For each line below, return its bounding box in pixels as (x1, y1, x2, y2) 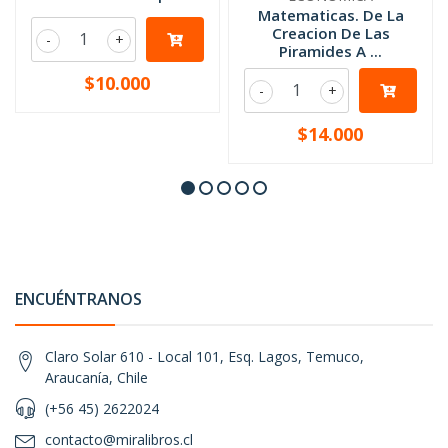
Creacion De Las (271, 23, 390, 43)
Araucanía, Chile (45, 368, 148, 387)
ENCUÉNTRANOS (15, 288, 142, 310)
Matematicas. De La (257, 5, 404, 25)
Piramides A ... (279, 41, 382, 61)
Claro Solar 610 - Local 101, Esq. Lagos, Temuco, (45, 347, 364, 366)
